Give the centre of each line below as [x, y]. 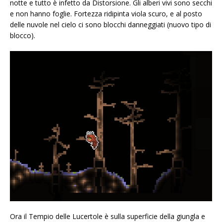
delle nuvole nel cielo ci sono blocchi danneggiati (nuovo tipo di [111, 25]
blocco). [23, 36]
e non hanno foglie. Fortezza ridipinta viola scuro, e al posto [106, 14]
